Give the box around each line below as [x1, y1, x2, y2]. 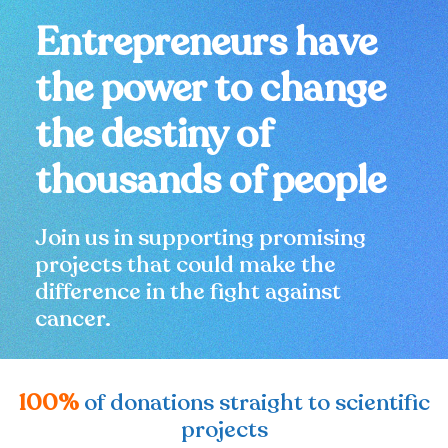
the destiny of [35, 108, 271, 162]
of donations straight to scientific [83, 386, 430, 418]
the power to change [35, 62, 386, 116]
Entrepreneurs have [35, 16, 377, 70]
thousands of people [35, 154, 386, 208]
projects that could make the [35, 249, 336, 281]
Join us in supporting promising [35, 222, 366, 254]
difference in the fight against [35, 276, 341, 308]
